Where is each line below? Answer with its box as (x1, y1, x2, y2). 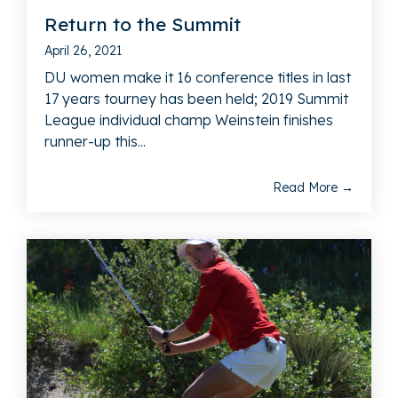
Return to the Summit (44, 12, 241, 36)
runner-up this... (44, 131, 146, 150)
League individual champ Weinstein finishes (44, 110, 333, 129)
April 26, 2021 (44, 42, 122, 59)
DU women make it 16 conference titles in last (44, 68, 351, 86)
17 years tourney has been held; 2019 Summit (44, 89, 348, 107)
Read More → (273, 179, 354, 195)
